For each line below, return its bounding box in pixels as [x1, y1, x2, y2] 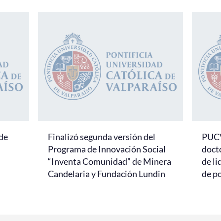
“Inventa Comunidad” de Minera [48, 156, 171, 167]
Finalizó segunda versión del [48, 131, 155, 143]
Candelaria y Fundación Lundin [48, 168, 165, 180]
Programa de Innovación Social [48, 144, 166, 155]
